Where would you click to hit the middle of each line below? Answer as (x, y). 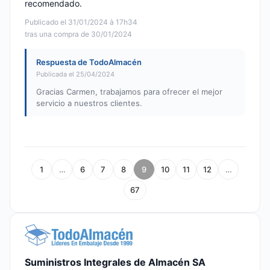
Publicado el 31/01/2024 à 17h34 (81, 22)
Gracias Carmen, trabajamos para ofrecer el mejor (129, 92)
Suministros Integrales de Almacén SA (115, 262)
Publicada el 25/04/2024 (75, 74)
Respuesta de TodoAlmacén (89, 62)
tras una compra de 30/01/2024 (78, 34)
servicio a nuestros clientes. (89, 103)
